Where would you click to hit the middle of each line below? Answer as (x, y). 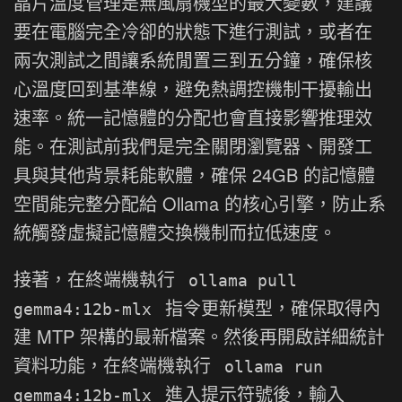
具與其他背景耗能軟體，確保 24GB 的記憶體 (194, 174)
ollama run (274, 366)
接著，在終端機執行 (97, 278)
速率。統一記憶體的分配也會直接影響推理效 (193, 117)
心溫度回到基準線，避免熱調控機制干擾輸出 (193, 88)
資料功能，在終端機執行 (115, 364)
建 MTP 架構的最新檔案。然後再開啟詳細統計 (199, 336)
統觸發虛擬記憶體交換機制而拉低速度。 (175, 232)
